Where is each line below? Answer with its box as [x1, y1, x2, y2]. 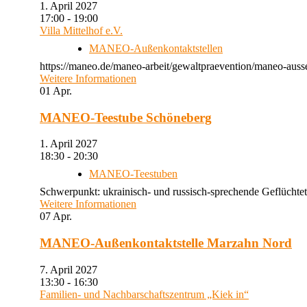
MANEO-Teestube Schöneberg [40, 110, 212, 125]
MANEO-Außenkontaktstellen [89, 42, 223, 54]
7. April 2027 [40, 263, 108, 275]
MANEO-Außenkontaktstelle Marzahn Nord [40, 236, 292, 251]
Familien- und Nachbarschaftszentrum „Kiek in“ [40, 288, 249, 300]
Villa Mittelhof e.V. [40, 25, 123, 36]
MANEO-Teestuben [89, 168, 177, 180]
